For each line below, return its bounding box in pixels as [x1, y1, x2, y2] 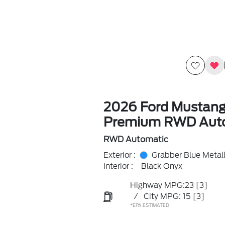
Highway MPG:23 [130, 181, 194, 190]
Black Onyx [141, 162, 182, 171]
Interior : [103, 162, 133, 171]
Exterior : [103, 151, 136, 160]
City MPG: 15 [143, 192, 191, 201]
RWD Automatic [103, 135, 168, 144]
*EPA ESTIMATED [130, 202, 169, 208]
